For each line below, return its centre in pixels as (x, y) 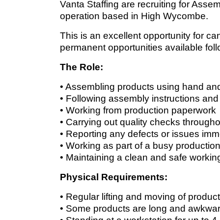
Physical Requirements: (114, 177)
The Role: (82, 67)
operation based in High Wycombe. (134, 16)
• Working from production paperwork (138, 110)
